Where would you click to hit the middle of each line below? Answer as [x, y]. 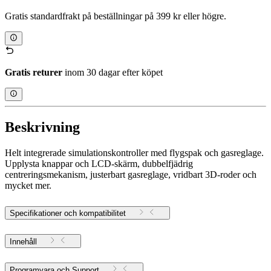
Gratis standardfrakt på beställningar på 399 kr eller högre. [116, 16]
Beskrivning [42, 127]
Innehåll [23, 241]
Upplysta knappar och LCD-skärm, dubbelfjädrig [99, 163]
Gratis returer [34, 72]
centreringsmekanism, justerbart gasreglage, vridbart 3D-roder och [131, 174]
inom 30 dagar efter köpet [113, 72]
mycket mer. [28, 185]
